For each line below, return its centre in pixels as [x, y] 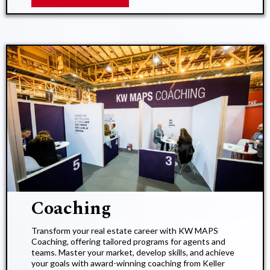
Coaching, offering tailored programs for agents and [128, 242]
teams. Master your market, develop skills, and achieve [133, 253]
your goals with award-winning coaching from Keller [128, 263]
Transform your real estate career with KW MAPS [125, 231]
